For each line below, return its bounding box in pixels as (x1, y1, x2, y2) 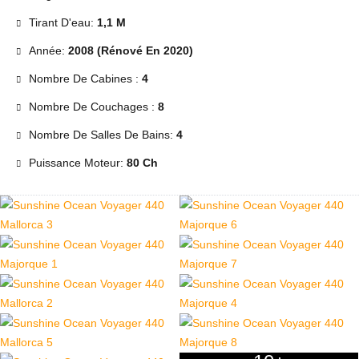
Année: (29, 44, 68, 58)
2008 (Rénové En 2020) (68, 44, 193, 58)
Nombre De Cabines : (29, 72, 142, 86)
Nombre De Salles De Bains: (29, 128, 176, 142)
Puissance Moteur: (29, 156, 127, 170)
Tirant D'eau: (29, 16, 97, 30)
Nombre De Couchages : (29, 100, 158, 114)
